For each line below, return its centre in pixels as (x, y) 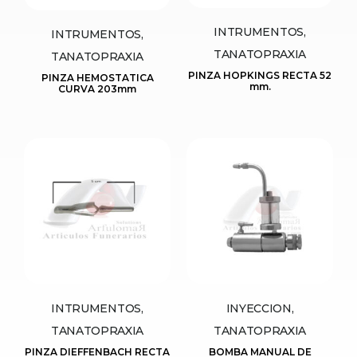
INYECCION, (260, 309)
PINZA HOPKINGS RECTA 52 (260, 76)
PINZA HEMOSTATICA (97, 78)
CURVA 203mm (97, 89)
